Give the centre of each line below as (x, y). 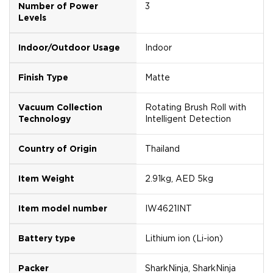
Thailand (162, 148)
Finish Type (43, 77)
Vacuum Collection (60, 107)
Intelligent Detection (188, 119)
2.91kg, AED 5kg (179, 178)
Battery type (47, 238)
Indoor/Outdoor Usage (69, 47)
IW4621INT (168, 208)
